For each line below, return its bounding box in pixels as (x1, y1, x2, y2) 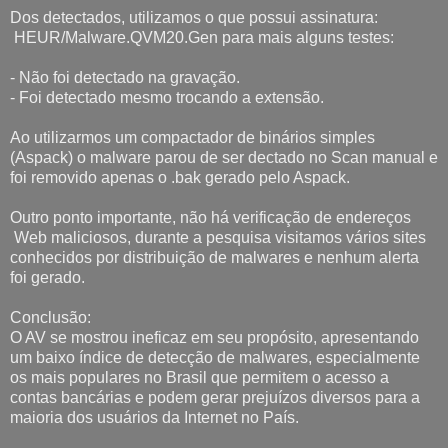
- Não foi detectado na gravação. (10, 68, 240, 86)
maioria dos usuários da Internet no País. (10, 408, 303, 426)
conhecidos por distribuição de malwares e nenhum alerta (10, 248, 419, 266)
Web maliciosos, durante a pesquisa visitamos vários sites (10, 228, 426, 246)
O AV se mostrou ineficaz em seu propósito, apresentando (10, 328, 419, 346)
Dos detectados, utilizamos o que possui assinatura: (10, 8, 378, 26)
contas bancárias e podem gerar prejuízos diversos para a (10, 388, 420, 406)
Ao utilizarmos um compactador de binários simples (10, 128, 375, 146)
